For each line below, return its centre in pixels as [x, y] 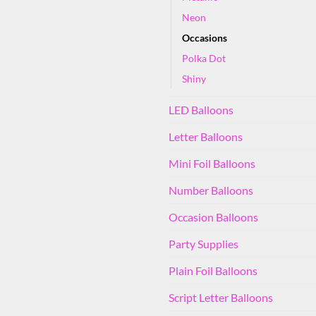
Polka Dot [204, 58]
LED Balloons [201, 109]
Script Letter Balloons [221, 297]
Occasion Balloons [213, 217]
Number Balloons [211, 190]
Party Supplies [203, 243]
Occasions [205, 37]
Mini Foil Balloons [212, 163]
